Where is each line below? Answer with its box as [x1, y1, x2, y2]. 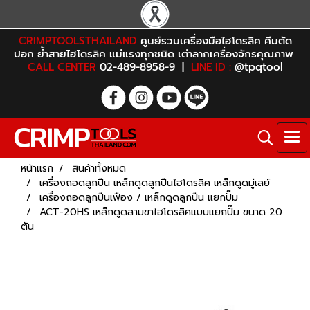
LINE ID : [190, 60, 231, 75]
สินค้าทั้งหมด [72, 161, 126, 176]
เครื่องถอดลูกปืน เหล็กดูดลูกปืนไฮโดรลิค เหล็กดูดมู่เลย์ [39, 176, 270, 190]
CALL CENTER [27, 60, 96, 75]
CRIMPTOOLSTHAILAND [18, 33, 137, 48]
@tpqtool [230, 60, 283, 75]
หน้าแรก [21, 161, 53, 176]
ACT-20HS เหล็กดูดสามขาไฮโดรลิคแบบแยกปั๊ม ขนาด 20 [39, 205, 282, 219]
